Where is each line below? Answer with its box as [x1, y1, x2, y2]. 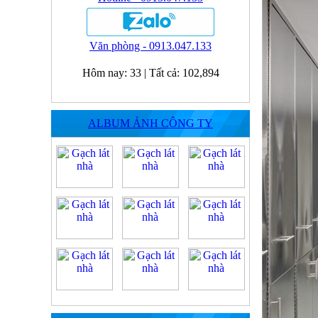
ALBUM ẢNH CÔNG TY [88, 117, 213, 129]
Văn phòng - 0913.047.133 [89, 40, 212, 52]
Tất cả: [148, 67, 182, 79]
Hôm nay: [82, 67, 130, 79]
